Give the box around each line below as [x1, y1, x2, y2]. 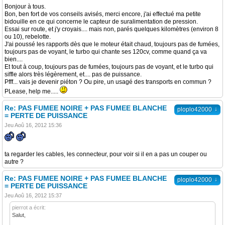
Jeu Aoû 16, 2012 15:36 [5, 122, 62, 128]
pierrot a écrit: [12, 204, 46, 210]
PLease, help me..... [5, 88, 60, 95]
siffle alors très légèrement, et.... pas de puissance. [5, 71, 142, 78]
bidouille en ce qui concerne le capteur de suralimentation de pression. [5, 18, 198, 25]
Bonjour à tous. [5, 3, 46, 10]
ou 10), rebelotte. [5, 33, 51, 40]
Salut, [12, 212, 26, 218]
